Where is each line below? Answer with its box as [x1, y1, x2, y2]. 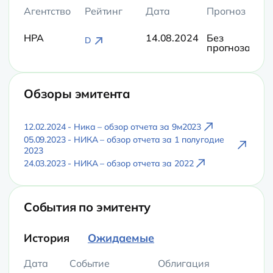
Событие [69, 257, 110, 269]
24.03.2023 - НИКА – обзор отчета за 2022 [24, 158, 194, 169]
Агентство [24, 5, 71, 17]
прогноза [207, 41, 250, 54]
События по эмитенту [24, 199, 151, 214]
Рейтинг [85, 5, 122, 17]
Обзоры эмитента [24, 86, 130, 101]
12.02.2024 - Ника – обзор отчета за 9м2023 [24, 121, 202, 132]
